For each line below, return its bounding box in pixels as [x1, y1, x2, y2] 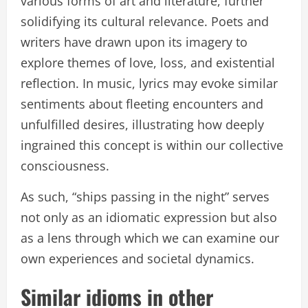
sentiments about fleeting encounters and [21, 96, 263, 113]
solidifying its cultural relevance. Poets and [21, 13, 269, 30]
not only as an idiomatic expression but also [21, 209, 277, 226]
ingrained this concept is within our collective [21, 137, 283, 154]
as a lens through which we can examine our [21, 230, 279, 247]
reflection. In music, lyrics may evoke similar [21, 75, 278, 92]
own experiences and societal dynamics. [21, 250, 254, 267]
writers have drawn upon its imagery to [21, 34, 247, 51]
